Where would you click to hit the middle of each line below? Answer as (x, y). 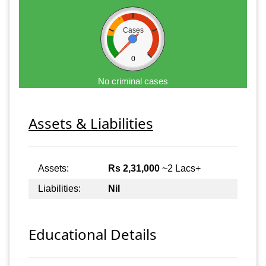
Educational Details (93, 235)
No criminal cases (133, 81)
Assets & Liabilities (91, 123)
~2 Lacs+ (180, 168)
